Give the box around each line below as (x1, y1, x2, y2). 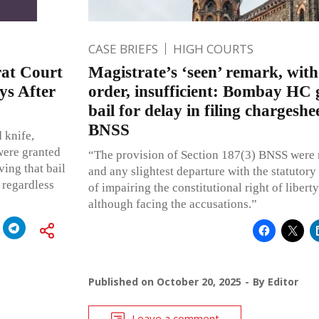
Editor (267, 274, 298, 288)
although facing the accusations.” (88, 197, 257, 211)
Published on (88, 274, 157, 288)
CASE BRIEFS (88, 40, 158, 57)
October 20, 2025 (156, 274, 241, 288)
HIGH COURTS (172, 40, 253, 57)
